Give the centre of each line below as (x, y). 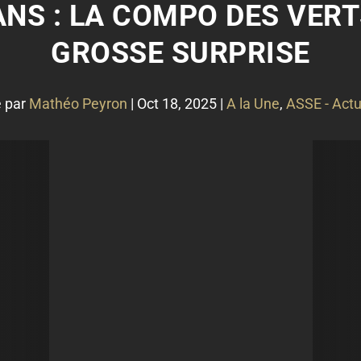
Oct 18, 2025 (177, 104)
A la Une (253, 104)
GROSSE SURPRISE (180, 53)
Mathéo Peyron (78, 104)
